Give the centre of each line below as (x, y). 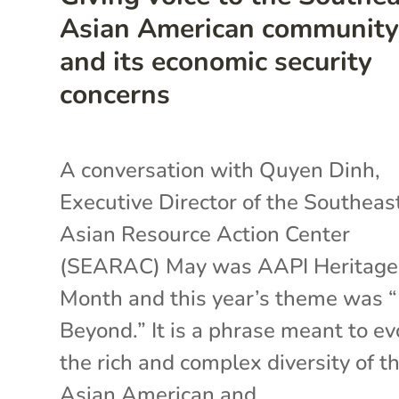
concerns (115, 94)
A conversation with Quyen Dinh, (220, 170)
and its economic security (216, 61)
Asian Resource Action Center (205, 234)
